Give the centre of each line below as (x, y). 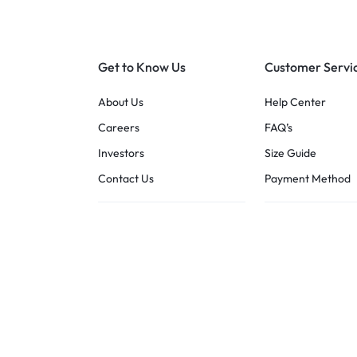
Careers (118, 127)
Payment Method (308, 178)
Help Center (296, 102)
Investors (121, 153)
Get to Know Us (141, 67)
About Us (120, 102)
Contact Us (126, 178)
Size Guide (291, 153)
